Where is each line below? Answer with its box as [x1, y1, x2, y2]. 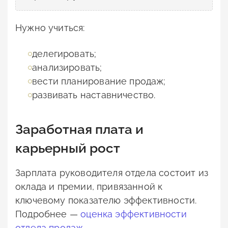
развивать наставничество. [32, 90, 156, 101]
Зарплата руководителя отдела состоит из [15, 167, 209, 179]
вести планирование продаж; [32, 76, 166, 87]
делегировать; [32, 48, 97, 60]
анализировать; [32, 62, 102, 73]
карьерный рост [15, 140, 120, 156]
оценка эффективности [80, 209, 187, 220]
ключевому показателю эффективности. [15, 195, 197, 206]
